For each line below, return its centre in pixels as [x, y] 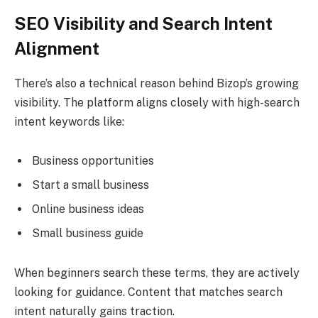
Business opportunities [93, 161]
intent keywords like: [69, 121]
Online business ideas [88, 209]
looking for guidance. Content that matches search [148, 292]
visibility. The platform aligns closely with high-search [157, 102]
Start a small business [91, 185]
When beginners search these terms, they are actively [157, 273]
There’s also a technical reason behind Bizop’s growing [157, 83]
